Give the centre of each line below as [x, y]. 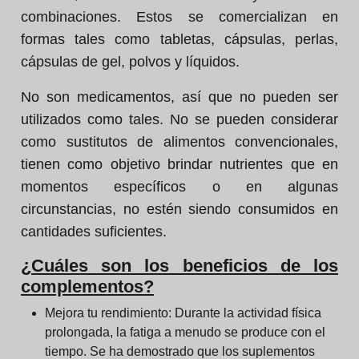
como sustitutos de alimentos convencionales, [179, 142]
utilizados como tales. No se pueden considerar [179, 119]
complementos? [87, 286]
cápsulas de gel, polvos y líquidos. [130, 62]
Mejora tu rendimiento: [110, 313]
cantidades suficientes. [94, 232]
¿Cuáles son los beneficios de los [179, 266]
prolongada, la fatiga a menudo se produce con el [185, 332]
